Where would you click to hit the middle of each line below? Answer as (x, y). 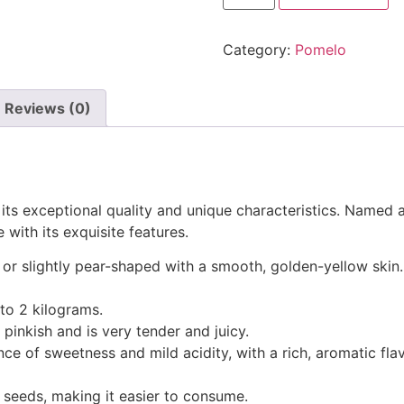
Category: (258, 49)
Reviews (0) (48, 108)
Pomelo (320, 49)
